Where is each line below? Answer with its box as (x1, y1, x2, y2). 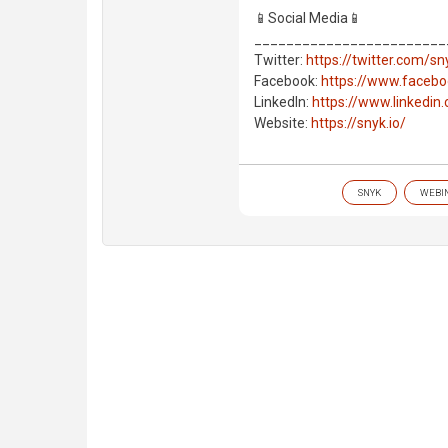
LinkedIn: (254, 94, 312, 111)
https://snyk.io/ (311, 115, 406, 132)
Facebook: (254, 73, 321, 90)
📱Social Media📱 (254, 10, 362, 27)
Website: (254, 115, 311, 132)
